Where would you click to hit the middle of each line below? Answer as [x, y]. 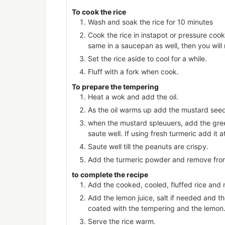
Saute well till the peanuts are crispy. [148, 146]
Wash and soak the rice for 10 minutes [150, 22]
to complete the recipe [110, 175]
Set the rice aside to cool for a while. [147, 58]
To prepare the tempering [115, 86]
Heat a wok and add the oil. [133, 96]
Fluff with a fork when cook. [133, 71]
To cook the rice [99, 12]
